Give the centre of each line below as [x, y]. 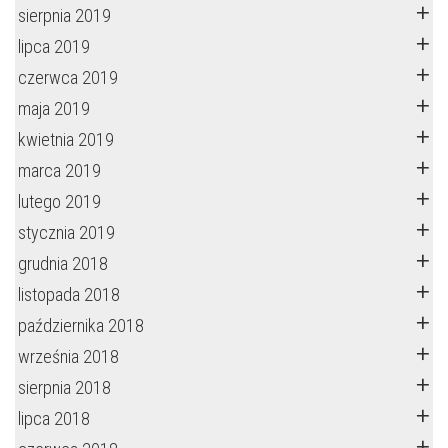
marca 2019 [59, 170]
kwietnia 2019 [66, 139]
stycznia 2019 [66, 232]
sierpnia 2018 [64, 387]
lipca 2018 [54, 418]
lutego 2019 [59, 201]
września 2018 [68, 356]
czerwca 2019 [68, 77]
